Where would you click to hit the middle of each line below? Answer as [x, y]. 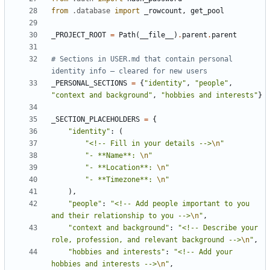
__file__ [157, 35]
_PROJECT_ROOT [79, 35]
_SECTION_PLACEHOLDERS [96, 119]
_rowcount [163, 11]
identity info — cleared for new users [129, 71]
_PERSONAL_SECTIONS [89, 83]
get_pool [207, 11]
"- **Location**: [121, 167]
